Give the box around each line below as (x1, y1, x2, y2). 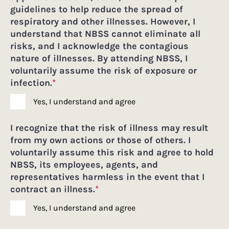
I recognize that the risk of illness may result (10, 122, 208, 133)
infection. (10, 77, 55, 88)
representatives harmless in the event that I (10, 171, 204, 182)
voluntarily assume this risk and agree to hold (10, 146, 214, 158)
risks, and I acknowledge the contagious (10, 40, 189, 52)
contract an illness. (10, 183, 98, 195)
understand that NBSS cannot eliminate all (10, 28, 200, 39)
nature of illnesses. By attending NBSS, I (10, 52, 188, 64)
